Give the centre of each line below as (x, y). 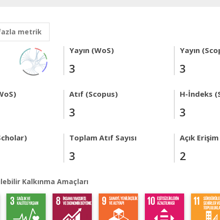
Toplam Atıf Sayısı (103, 137)
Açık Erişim (199, 137)
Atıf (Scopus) (94, 94)
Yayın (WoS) (92, 50)
